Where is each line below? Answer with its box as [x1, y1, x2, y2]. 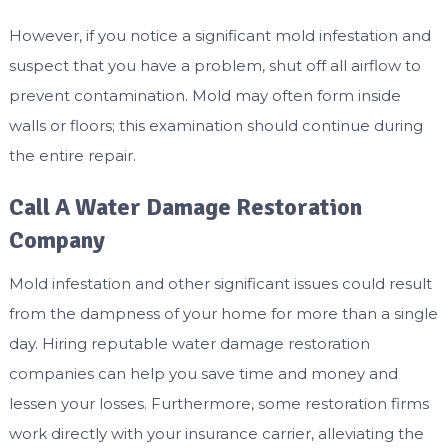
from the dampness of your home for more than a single [8, 303, 438, 323]
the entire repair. [8, 145, 136, 165]
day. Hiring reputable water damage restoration [8, 333, 370, 353]
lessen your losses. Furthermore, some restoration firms [8, 393, 429, 413]
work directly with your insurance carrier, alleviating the [8, 423, 424, 443]
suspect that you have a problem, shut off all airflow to [8, 55, 421, 75]
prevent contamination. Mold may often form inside [8, 85, 401, 105]
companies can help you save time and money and [8, 363, 398, 383]
